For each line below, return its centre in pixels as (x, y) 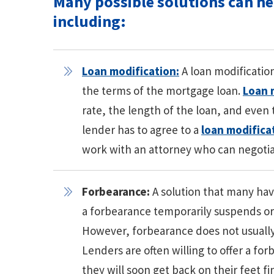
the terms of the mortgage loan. (162, 91)
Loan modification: (131, 71)
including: (90, 21)
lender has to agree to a (142, 130)
